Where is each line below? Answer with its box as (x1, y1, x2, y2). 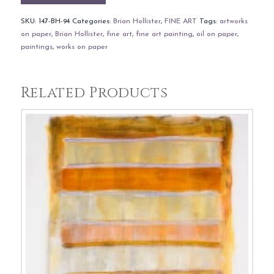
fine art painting (135, 31, 193, 39)
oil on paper (196, 31, 237, 39)
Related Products (20, 83, 168, 103)
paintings (20, 43, 53, 51)
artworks (219, 18, 248, 26)
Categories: (72, 18, 113, 26)
